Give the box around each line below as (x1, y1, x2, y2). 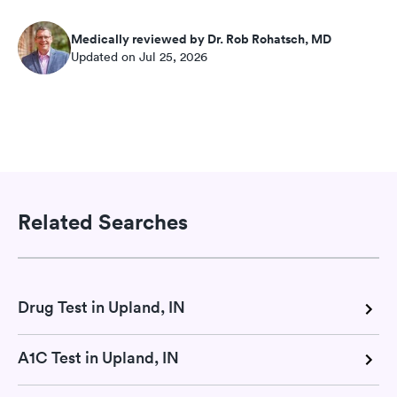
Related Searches (18, 207, 188, 235)
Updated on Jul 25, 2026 (71, 49, 207, 66)
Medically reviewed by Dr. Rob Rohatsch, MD (71, 30, 331, 49)
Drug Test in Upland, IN (18, 297, 185, 318)
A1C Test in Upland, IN (18, 347, 179, 369)
